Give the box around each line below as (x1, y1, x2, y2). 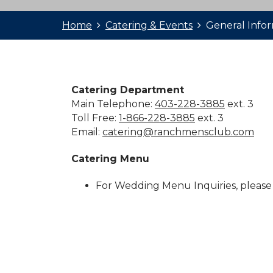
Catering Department (71, 84, 184, 96)
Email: (71, 126, 102, 138)
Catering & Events (105, 19, 193, 31)
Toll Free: (71, 112, 119, 124)
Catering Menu (71, 152, 149, 165)
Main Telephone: (71, 98, 155, 110)
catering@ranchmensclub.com (102, 126, 254, 138)
